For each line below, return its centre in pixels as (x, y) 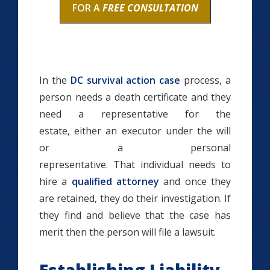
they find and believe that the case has (135, 215)
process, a (206, 80)
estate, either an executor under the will (135, 131)
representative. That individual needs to (135, 165)
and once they (195, 181)
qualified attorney (115, 181)
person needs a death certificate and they (135, 97)
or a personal (135, 148)
